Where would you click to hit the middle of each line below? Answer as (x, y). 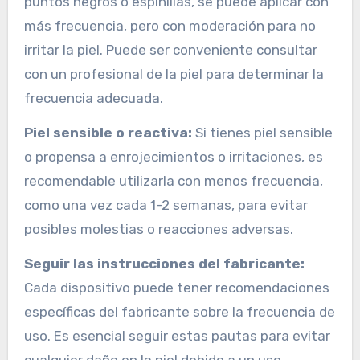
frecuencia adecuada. (93, 98)
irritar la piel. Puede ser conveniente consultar (170, 49)
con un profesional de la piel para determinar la (174, 74)
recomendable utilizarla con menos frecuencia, (173, 180)
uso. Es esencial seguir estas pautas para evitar (177, 335)
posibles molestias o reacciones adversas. (158, 229)
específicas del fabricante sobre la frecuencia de (179, 311)
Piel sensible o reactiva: (108, 132)
